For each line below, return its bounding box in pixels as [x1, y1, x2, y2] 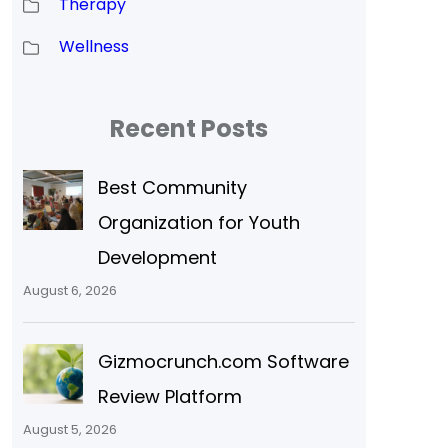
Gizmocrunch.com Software [97, 348, 349, 374]
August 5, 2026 [22, 419, 117, 439]
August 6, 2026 [22, 280, 117, 300]
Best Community [97, 174, 247, 200]
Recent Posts [110, 111, 269, 145]
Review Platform [97, 383, 242, 409]
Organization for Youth [97, 209, 300, 235]
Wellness [58, 34, 129, 58]
